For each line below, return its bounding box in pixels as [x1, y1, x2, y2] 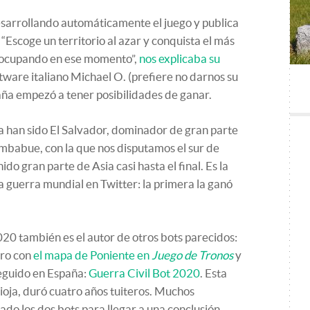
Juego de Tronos [152, 248, 233, 262]
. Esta [200, 266, 227, 280]
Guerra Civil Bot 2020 [89, 266, 200, 280]
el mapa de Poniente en [33, 248, 152, 262]
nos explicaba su [139, 52, 220, 65]
